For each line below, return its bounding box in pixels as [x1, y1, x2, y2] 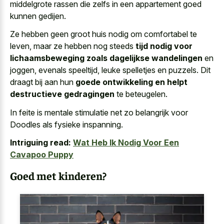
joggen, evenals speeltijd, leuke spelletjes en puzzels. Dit [10, 65, 210, 75]
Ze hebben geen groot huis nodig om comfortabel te [10, 29, 197, 39]
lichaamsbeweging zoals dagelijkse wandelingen [10, 53, 202, 63]
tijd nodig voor [135, 41, 192, 51]
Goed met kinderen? [10, 168, 106, 182]
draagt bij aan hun [10, 77, 75, 87]
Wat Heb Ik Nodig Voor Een [73, 137, 179, 148]
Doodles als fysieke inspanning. [10, 119, 123, 129]
